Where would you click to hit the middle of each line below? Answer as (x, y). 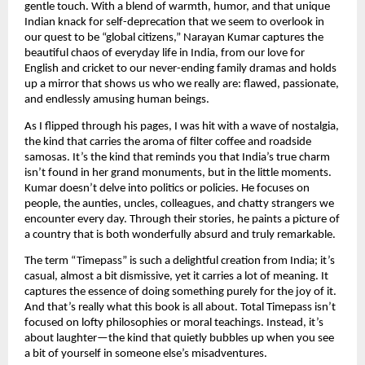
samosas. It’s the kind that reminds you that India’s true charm (177, 157)
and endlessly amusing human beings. (117, 100)
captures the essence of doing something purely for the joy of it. (180, 292)
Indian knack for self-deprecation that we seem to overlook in (174, 23)
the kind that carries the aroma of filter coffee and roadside (168, 142)
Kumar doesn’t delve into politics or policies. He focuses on (167, 188)
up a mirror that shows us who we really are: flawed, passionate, (182, 85)
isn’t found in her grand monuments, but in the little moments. (178, 173)
